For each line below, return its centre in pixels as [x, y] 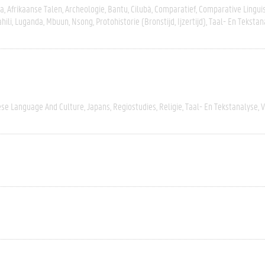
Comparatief [175, 9]
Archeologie [85, 9]
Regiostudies [135, 106]
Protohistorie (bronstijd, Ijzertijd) [151, 21]
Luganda [29, 21]
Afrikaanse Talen [35, 9]
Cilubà [141, 9]
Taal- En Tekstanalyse [222, 106]
